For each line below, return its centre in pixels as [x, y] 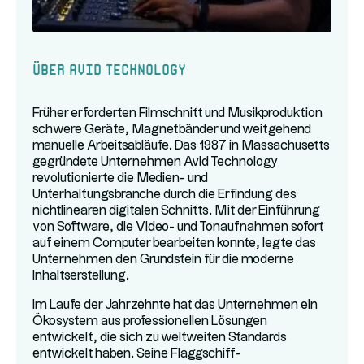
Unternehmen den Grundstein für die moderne [163, 260]
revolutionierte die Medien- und [120, 178]
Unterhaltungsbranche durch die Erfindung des [165, 195]
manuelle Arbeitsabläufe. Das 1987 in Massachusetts [181, 146]
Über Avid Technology [109, 67]
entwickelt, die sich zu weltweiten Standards [160, 338]
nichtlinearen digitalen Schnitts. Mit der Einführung [176, 211]
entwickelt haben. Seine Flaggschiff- [137, 354]
